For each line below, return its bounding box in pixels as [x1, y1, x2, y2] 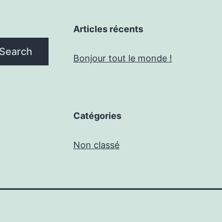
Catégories [73, 111, 121, 121]
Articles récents [73, 24, 143, 34]
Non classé [73, 140, 119, 150]
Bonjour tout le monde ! [73, 53, 172, 63]
